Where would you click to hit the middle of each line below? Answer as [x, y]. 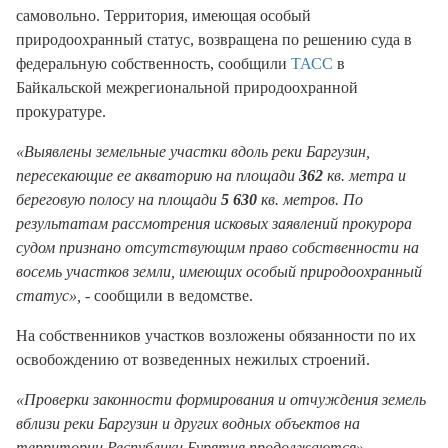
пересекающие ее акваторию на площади [157, 176]
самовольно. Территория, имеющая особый [163, 16]
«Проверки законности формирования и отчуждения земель [221, 400]
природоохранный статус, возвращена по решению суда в [214, 40]
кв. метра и [364, 176]
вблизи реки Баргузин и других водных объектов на [188, 424]
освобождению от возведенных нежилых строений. [193, 360]
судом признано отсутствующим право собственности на [217, 248]
